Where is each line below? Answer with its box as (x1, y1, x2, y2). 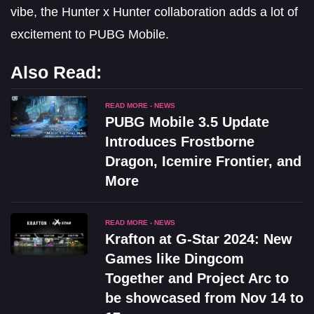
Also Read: (11, 62, 102, 82)
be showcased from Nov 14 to (105, 289, 303, 306)
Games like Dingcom (105, 250, 244, 266)
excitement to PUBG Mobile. (11, 27, 169, 41)
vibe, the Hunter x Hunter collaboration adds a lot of (11, 4, 298, 19)
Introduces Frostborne (105, 133, 254, 149)
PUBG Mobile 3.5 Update (105, 114, 269, 130)
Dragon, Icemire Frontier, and (105, 153, 301, 169)
